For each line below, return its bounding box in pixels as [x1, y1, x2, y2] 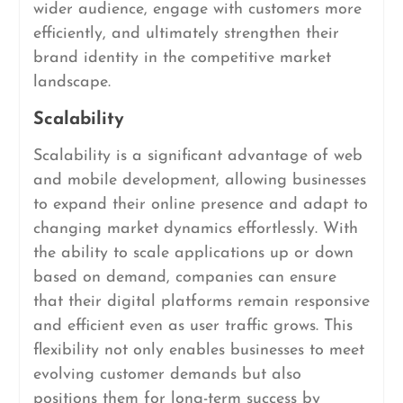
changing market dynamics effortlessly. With [32, 220, 358, 237]
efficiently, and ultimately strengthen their [32, 25, 339, 42]
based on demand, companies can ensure [32, 269, 336, 286]
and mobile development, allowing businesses [32, 172, 366, 189]
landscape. [32, 74, 111, 91]
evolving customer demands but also [32, 366, 301, 383]
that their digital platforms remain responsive [32, 293, 370, 310]
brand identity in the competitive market [32, 49, 331, 67]
